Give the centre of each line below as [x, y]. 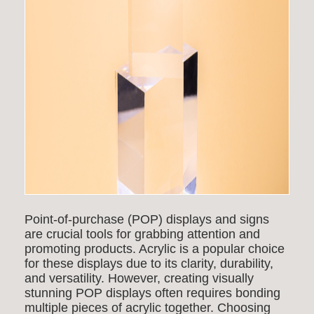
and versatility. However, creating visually [139, 278]
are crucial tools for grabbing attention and [142, 234]
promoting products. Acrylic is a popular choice [155, 249]
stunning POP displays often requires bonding [152, 293]
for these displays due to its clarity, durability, [149, 264]
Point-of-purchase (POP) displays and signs [147, 219]
